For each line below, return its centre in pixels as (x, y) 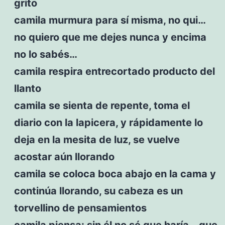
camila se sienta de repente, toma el (102, 105)
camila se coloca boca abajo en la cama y (115, 174)
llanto (27, 88)
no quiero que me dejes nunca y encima (110, 37)
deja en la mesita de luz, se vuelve (97, 139)
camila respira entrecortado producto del (114, 71)
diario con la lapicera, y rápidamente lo (108, 122)
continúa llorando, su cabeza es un (98, 191)
